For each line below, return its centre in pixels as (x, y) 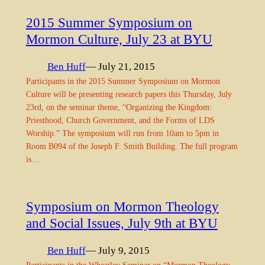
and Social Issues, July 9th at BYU (122, 223)
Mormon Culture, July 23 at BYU (119, 39)
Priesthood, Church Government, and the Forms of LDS (120, 120)
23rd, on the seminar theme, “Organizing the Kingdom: (119, 107)
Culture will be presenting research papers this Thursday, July (129, 94)
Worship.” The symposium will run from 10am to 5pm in (122, 133)
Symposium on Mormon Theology (122, 207)
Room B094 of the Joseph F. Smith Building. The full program (132, 146)
